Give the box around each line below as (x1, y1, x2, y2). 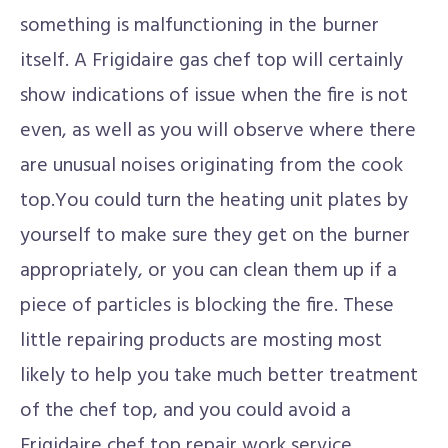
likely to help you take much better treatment (20, 360, 418, 392)
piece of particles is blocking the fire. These (20, 290, 394, 322)
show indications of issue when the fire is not (20, 80, 408, 112)
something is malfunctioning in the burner (20, 10, 379, 42)
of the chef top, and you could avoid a (20, 395, 351, 427)
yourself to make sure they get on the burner (20, 220, 410, 252)
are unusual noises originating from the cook (20, 150, 403, 182)
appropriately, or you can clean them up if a (20, 255, 397, 287)
